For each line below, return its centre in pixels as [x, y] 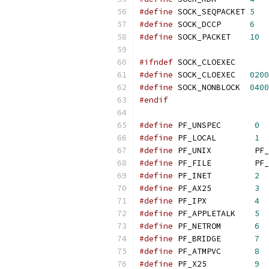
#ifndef [156, 62]
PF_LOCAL [214, 138]
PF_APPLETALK [214, 213]
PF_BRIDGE [214, 239]
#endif [154, 100]
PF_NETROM [214, 226]
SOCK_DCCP [211, 24]
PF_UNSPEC [214, 125]
